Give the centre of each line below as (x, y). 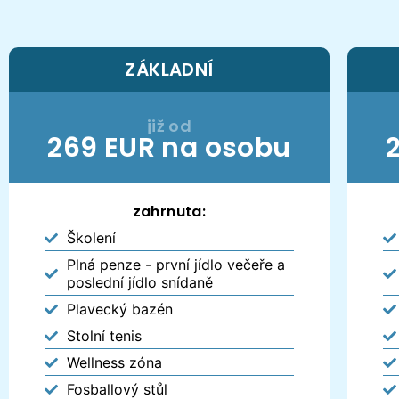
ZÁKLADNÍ (169, 69)
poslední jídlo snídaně (140, 282)
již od (169, 126)
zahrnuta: (169, 211)
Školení (91, 237)
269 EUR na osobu (169, 147)
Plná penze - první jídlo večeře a (176, 264)
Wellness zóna (114, 362)
